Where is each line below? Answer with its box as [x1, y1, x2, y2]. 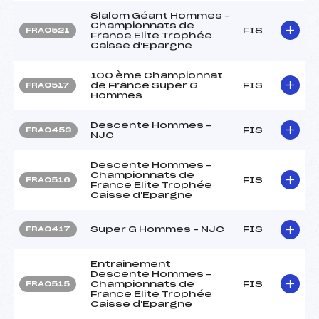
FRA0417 [26, 225, 70, 233]
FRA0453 [26, 126, 71, 134]
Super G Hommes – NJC [90, 224, 224, 234]
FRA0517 [26, 81, 70, 89]
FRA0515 [26, 280, 70, 288]
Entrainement [90, 259, 171, 268]
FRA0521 [26, 26, 70, 34]
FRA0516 [26, 176, 70, 184]
